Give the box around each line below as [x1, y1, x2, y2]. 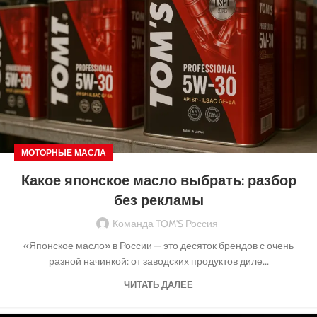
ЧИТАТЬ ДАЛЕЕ [124, 279, 193, 291]
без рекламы [113, 192, 204, 209]
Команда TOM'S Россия [112, 217, 218, 231]
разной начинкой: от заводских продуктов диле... [48, 255, 269, 268]
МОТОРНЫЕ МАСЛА [21, 147, 106, 158]
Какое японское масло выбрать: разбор [21, 172, 296, 190]
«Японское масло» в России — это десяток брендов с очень [23, 239, 294, 253]
